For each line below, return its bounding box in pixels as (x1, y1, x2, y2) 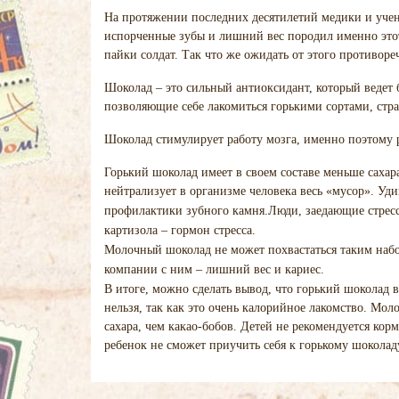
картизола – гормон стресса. (104, 224, 256, 237)
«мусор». (326, 184, 378, 198)
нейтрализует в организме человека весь (104, 184, 326, 198)
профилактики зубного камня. (104, 204, 268, 217)
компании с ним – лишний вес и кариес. (104, 263, 324, 276)
